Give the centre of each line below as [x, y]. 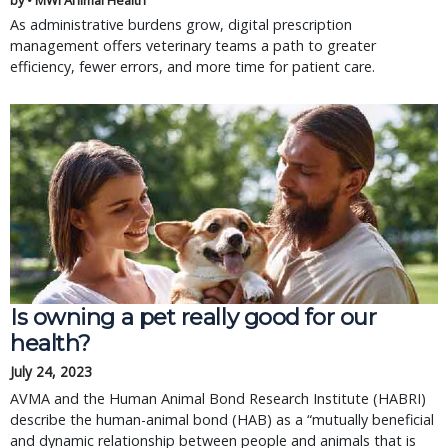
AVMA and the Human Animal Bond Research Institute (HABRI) [218, 398]
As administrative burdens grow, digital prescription [181, 24]
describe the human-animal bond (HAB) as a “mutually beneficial [222, 419]
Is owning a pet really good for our [193, 317]
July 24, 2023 [51, 371]
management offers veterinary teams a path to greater [193, 45]
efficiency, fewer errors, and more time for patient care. [192, 66]
